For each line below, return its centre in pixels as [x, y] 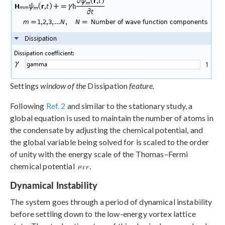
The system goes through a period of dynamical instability [111, 202]
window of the [63, 86]
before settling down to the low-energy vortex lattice [103, 214]
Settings [25, 86]
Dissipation [108, 86]
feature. [142, 86]
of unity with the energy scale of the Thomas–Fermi [99, 154]
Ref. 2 [56, 106]
